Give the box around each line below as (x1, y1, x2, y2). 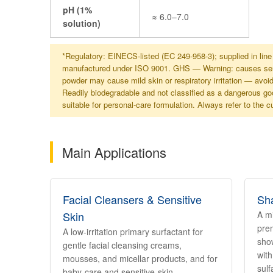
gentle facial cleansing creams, (63, 239, 182, 251)
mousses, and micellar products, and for (63, 252, 218, 264)
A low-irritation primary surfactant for (63, 225, 203, 238)
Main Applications (62, 143, 166, 161)
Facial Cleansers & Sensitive (63, 191, 202, 207)
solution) (63, 17, 101, 29)
